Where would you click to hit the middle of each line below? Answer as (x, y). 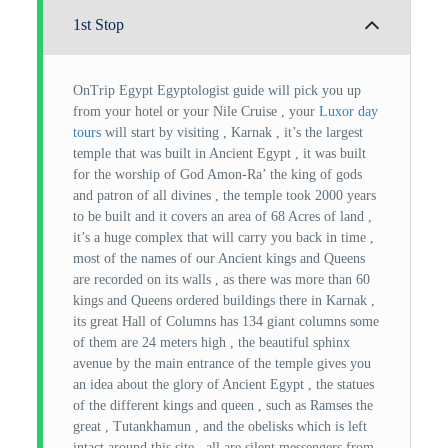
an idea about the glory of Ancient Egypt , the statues (224, 384)
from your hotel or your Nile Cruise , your (196, 111)
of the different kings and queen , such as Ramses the (223, 405)
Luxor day (349, 111)
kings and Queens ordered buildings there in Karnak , (224, 300)
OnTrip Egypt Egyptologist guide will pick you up (217, 90)
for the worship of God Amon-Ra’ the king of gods (218, 174)
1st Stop (99, 24)
